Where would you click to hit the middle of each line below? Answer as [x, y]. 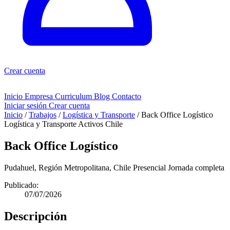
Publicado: [21, 185]
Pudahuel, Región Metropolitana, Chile [68, 167]
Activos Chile [100, 124]
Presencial [149, 167]
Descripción [35, 216]
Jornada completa [196, 167]
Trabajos [43, 115]
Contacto [127, 96]
